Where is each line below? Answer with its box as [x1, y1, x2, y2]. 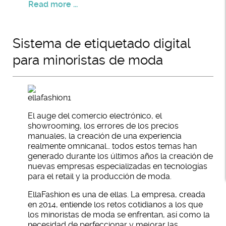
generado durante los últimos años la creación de [28, 151, 213, 161]
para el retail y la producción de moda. [28, 172, 172, 181]
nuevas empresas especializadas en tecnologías [28, 161, 207, 171]
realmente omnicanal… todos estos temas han [28, 141, 197, 151]
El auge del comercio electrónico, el [28, 111, 162, 121]
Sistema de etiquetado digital [13, 36, 190, 51]
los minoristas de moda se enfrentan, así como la [28, 210, 210, 219]
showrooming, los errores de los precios [28, 121, 179, 131]
